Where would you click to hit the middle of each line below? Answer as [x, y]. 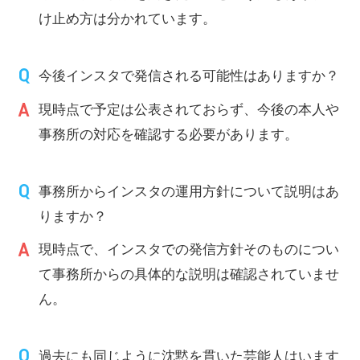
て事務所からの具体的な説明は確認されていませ [189, 274]
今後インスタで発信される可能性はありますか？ [189, 75]
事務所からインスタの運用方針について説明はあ [189, 191]
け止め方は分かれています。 [128, 18]
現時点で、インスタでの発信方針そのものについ [189, 249]
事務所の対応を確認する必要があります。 [169, 134]
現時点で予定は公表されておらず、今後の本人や [189, 109]
